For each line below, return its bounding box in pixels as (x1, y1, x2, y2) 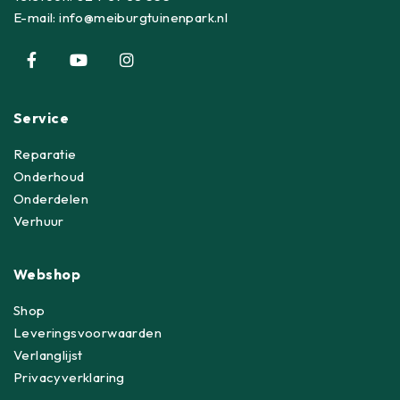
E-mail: (13, 9, 60, 27)
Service (13, 109, 70, 128)
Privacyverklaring (13, 369, 125, 387)
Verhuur (13, 212, 64, 230)
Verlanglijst (13, 346, 83, 364)
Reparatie (13, 146, 77, 163)
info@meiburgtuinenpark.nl (59, 9, 229, 27)
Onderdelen (13, 190, 88, 208)
